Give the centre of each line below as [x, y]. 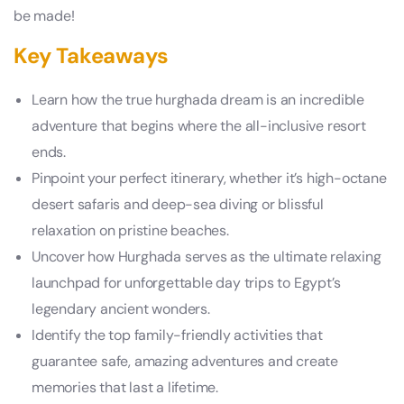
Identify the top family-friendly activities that [177, 335]
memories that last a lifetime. [125, 388]
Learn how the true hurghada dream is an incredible [198, 100]
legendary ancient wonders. [121, 309]
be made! [44, 16]
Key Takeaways [91, 56]
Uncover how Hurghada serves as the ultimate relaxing [207, 257]
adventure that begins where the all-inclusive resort [199, 126]
